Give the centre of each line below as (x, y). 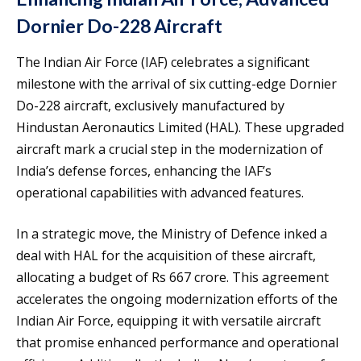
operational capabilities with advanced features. (160, 192)
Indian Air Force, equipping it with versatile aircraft (168, 320)
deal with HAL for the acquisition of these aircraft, (166, 255)
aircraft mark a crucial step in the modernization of (170, 149)
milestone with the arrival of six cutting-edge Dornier (176, 83)
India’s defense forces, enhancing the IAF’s (144, 170)
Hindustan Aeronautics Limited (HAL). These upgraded (180, 127)
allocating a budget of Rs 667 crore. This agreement (172, 277)
